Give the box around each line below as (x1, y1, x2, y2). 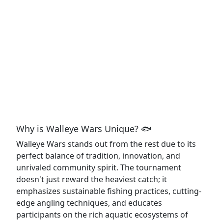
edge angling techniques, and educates (16, 197, 162, 208)
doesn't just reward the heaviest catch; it (16, 174, 167, 185)
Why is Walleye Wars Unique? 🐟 (16, 123, 152, 135)
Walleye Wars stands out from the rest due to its (16, 138, 196, 149)
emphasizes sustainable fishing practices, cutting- (16, 186, 201, 196)
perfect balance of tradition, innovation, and (16, 150, 180, 161)
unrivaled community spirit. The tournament (16, 162, 181, 173)
